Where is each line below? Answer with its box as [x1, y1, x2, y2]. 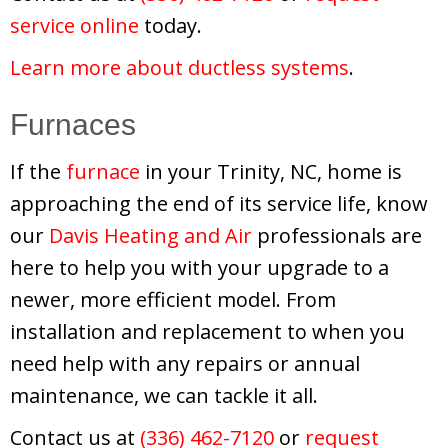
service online [10, 11, 139, 39]
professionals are [252, 221, 422, 249]
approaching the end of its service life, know [10, 189, 428, 217]
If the [10, 157, 66, 185]
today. [139, 11, 202, 39]
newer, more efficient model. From [10, 285, 336, 313]
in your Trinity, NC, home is [140, 157, 402, 185]
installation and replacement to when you [10, 317, 405, 345]
